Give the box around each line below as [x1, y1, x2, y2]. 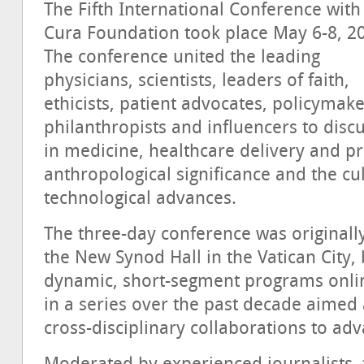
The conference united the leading [44, 46, 320, 67]
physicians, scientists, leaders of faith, [44, 70, 349, 91]
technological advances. [44, 188, 236, 209]
